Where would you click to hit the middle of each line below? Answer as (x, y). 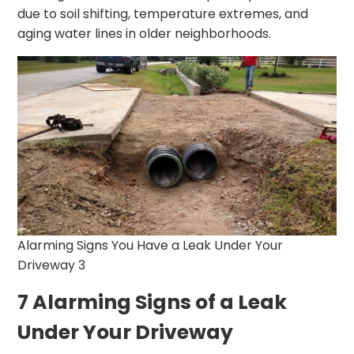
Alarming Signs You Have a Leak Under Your (151, 245)
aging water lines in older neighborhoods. (145, 33)
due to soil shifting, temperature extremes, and (163, 13)
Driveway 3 (52, 265)
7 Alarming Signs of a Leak (153, 302)
